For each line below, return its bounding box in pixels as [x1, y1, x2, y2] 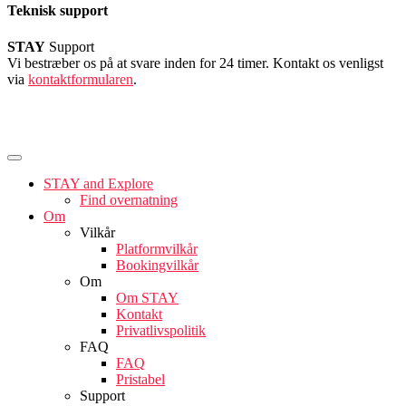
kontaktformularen [28, 71, 133, 87]
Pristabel [116, 371, 165, 387]
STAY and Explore [43, 175, 153, 191]
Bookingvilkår [116, 256, 198, 273]
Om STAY [116, 289, 179, 305]
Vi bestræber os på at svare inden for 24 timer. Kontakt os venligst [7, 54, 383, 71]
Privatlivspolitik [116, 322, 206, 338]
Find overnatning [80, 191, 178, 208]
